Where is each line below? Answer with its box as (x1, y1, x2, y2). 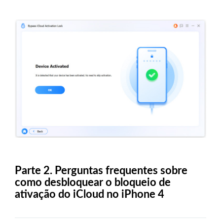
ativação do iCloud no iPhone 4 (15, 188, 164, 200)
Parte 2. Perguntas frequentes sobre (15, 165, 187, 176)
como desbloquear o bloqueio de (15, 177, 171, 188)
